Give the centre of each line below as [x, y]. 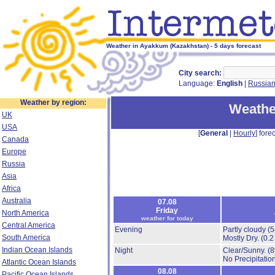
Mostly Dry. [242, 238]
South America [26, 238]
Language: [198, 83]
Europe [14, 152]
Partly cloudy [245, 230]
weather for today [167, 218]
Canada [15, 139]
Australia [17, 201]
